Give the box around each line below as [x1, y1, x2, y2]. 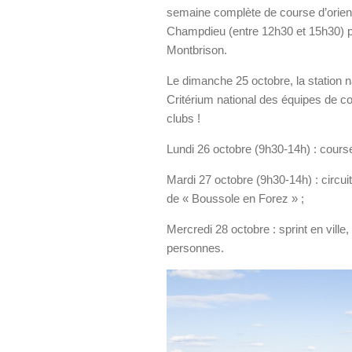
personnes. [167, 241, 224, 255]
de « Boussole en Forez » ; [167, 192, 304, 205]
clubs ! [167, 112, 200, 125]
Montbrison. [167, 43, 227, 57]
